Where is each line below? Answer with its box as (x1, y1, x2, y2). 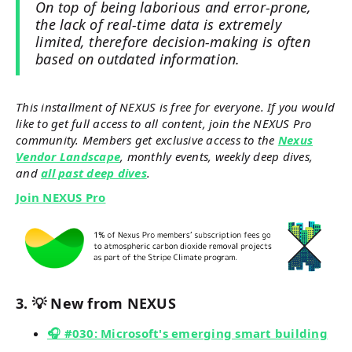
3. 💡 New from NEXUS (16, 293, 176, 313)
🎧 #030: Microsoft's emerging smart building (47, 324, 328, 341)
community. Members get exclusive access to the (16, 132, 278, 148)
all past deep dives (41, 165, 147, 181)
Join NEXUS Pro (16, 189, 106, 206)
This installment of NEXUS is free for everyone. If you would (16, 99, 335, 115)
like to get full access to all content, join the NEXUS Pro (16, 115, 312, 132)
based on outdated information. (35, 49, 240, 69)
